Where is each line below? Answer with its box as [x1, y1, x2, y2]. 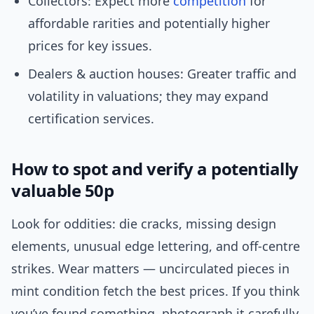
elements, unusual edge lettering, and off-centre [11, 238, 300, 255]
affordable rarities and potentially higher [28, 15, 270, 32]
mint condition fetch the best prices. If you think [11, 282, 300, 300]
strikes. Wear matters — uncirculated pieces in [11, 260, 289, 278]
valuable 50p [11, 179, 114, 203]
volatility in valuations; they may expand [28, 88, 268, 105]
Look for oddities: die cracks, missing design [11, 215, 276, 233]
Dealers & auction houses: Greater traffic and [28, 65, 296, 83]
